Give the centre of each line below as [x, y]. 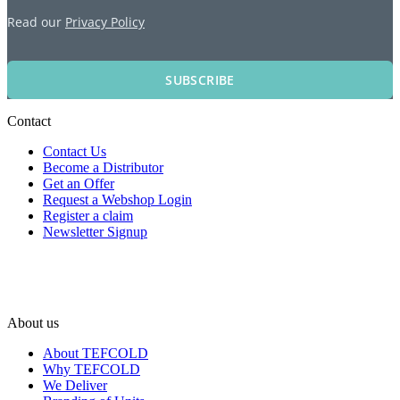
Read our [36, 22]
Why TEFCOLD [92, 370]
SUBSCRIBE [200, 80]
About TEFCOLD [96, 354]
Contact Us [75, 152]
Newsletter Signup [95, 232]
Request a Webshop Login [117, 200]
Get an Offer [79, 184]
